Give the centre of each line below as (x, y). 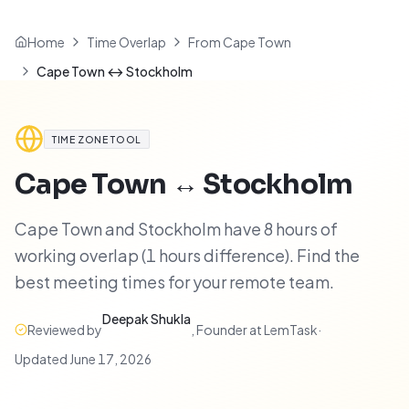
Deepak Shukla (147, 319)
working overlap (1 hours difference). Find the (187, 255)
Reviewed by (65, 330)
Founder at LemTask (257, 330)
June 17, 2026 (110, 359)
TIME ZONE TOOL (97, 139)
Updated (42, 359)
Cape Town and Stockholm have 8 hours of (176, 229)
